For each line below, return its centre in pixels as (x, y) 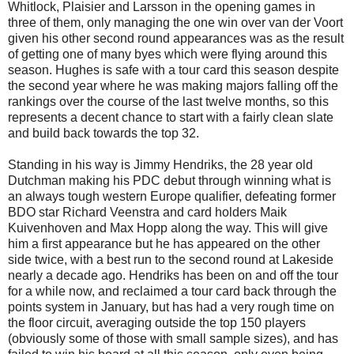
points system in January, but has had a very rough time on (171, 307)
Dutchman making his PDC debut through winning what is (169, 180)
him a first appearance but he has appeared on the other (164, 243)
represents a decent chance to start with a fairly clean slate (171, 117)
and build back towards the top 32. (104, 133)
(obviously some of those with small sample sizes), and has (173, 338)
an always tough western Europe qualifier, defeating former (172, 196)
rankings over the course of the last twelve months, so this (168, 101)
